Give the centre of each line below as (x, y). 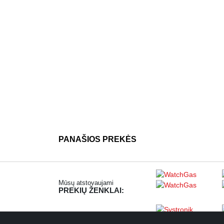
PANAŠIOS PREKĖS (97, 139)
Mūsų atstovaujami (86, 183)
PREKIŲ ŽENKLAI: (91, 190)
